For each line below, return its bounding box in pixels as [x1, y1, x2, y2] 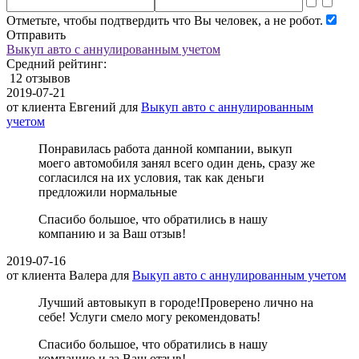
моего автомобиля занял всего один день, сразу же [38, 156, 315, 171]
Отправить [6, 28, 66, 42]
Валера [69, 268, 107, 283]
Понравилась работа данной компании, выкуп [38, 142, 292, 156]
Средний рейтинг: [6, 57, 110, 71]
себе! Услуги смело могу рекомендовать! [38, 310, 260, 325]
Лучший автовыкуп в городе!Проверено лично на [38, 296, 313, 310]
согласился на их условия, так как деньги [38, 171, 264, 185]
